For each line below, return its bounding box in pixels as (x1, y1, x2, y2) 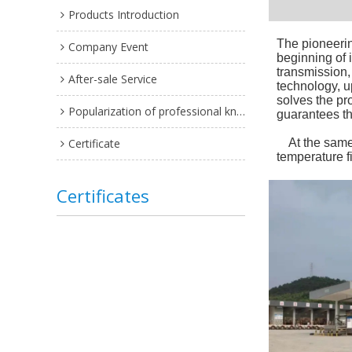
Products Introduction (68, 7, 179, 22)
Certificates (57, 184, 149, 207)
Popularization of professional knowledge (68, 104, 236, 119)
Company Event (68, 39, 148, 54)
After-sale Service (68, 71, 157, 86)
